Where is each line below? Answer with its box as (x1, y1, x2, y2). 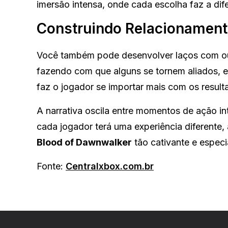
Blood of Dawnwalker (37, 137, 132, 148)
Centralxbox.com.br (66, 161, 154, 172)
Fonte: (37, 161, 66, 172)
